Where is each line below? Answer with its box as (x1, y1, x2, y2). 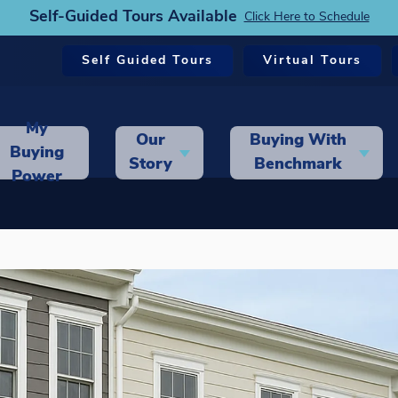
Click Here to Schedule (243, 11, 370, 24)
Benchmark (254, 156, 342, 173)
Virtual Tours (263, 54, 362, 68)
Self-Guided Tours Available (28, 9, 237, 26)
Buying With (249, 132, 346, 149)
